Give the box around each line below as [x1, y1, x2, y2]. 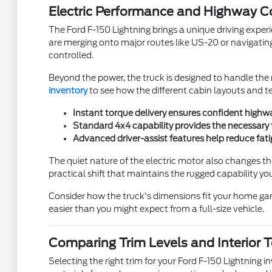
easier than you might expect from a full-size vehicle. [48, 204, 264, 214]
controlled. [48, 50, 93, 60]
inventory [48, 86, 87, 95]
